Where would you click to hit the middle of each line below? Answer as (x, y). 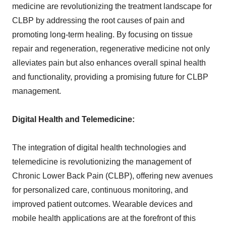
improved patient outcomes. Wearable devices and (102, 204)
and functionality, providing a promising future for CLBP (110, 77)
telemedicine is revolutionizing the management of (102, 162)
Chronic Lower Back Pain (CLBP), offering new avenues (112, 176)
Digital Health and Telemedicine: (73, 120)
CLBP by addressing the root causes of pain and (98, 21)
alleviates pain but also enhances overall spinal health (109, 63)
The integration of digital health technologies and (99, 148)
